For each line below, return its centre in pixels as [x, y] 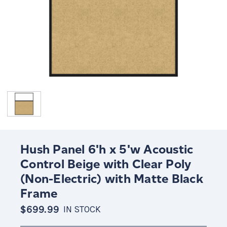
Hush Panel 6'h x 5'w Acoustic [107, 149]
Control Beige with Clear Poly [106, 164]
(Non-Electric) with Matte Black [112, 179]
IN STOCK [82, 210]
